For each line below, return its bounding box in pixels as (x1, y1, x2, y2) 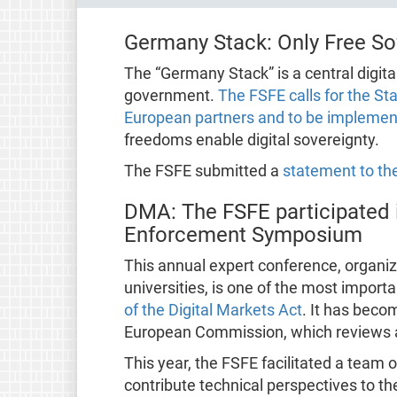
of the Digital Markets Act (123, 300, 302, 319)
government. (123, 86, 218, 105)
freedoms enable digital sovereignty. (123, 130, 379, 149)
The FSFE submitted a (123, 161, 283, 180)
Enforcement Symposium (123, 222, 362, 247)
